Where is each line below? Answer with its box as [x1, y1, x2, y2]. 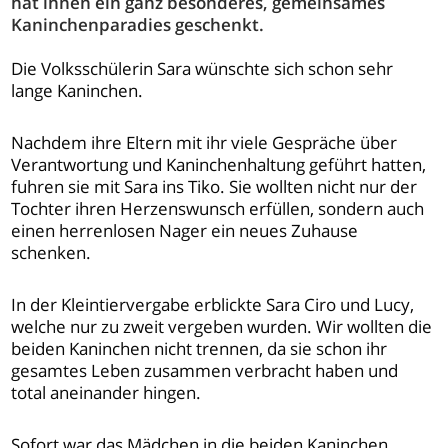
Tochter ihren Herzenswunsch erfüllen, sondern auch [11, 197, 425, 221]
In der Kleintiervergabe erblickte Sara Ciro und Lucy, [11, 293, 415, 317]
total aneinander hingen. [11, 381, 202, 405]
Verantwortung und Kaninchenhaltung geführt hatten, [11, 153, 427, 177]
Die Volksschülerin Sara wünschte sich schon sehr [11, 57, 394, 81]
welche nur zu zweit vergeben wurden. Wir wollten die [11, 315, 433, 339]
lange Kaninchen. [11, 79, 144, 103]
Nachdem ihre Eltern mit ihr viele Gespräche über [11, 131, 398, 155]
